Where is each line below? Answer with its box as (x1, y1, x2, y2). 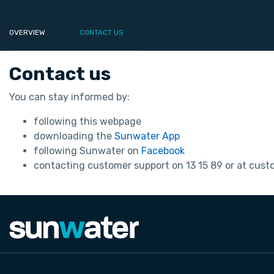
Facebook (141, 145, 185, 157)
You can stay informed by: (9, 91, 130, 103)
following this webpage (34, 116, 142, 128)
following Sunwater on (34, 145, 142, 157)
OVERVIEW (9, 28, 45, 37)
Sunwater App (114, 130, 180, 143)
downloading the (34, 130, 115, 143)
